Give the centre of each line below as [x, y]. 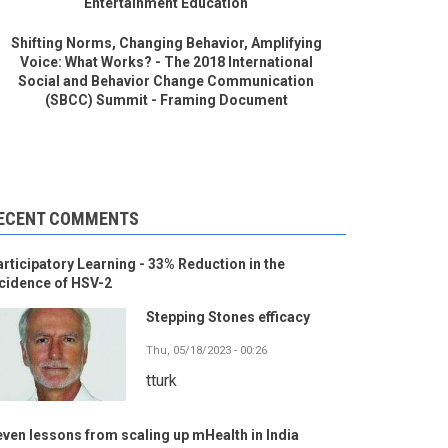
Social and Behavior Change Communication [166, 81]
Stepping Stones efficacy [228, 317]
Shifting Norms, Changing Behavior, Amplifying [166, 43]
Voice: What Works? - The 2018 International [166, 62]
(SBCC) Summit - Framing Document [166, 100]
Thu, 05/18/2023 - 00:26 [206, 351]
